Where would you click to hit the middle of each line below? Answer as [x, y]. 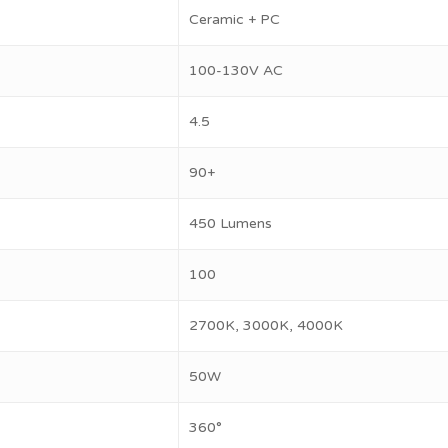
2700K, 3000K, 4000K [266, 325]
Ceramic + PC [235, 19]
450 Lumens [231, 223]
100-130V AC [236, 70]
